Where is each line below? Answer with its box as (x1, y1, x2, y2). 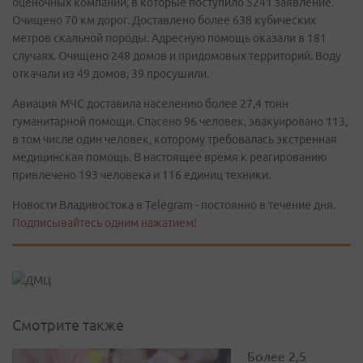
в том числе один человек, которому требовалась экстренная (12, 133, 337, 146)
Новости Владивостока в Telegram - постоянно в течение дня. (12, 199, 335, 211)
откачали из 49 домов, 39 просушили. (12, 67, 209, 80)
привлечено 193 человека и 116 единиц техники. (12, 169, 271, 181)
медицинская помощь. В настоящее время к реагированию (12, 151, 327, 164)
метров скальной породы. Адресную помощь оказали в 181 (12, 32, 327, 45)
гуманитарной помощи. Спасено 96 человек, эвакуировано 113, (12, 115, 348, 128)
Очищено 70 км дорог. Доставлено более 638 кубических (12, 14, 316, 27)
